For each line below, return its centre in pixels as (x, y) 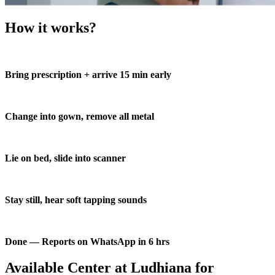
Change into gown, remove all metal (79, 117)
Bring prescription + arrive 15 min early (88, 75)
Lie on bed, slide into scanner (65, 158)
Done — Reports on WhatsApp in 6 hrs (87, 242)
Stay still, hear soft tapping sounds (76, 200)
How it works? (51, 28)
